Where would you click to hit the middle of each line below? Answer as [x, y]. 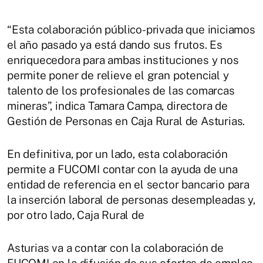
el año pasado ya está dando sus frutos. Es [115, 44]
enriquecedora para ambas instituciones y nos [123, 60]
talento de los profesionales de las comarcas [121, 90]
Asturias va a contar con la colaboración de [115, 247]
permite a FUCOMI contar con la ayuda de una [122, 169]
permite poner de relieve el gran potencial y [118, 75]
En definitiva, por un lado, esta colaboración [117, 154]
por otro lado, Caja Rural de [76, 215]
